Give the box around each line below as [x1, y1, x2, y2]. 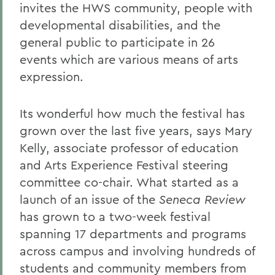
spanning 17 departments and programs [20, 226, 246, 241]
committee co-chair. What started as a [20, 174, 239, 190]
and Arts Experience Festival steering [20, 157, 228, 172]
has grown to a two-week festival [20, 209, 211, 224]
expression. [20, 69, 83, 84]
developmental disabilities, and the [20, 17, 220, 33]
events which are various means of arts [20, 52, 238, 67]
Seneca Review [159, 192, 246, 207]
